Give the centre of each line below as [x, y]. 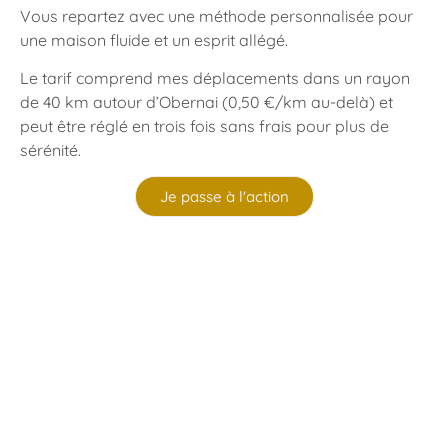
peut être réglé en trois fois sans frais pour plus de [204, 126]
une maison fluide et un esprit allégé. [154, 39]
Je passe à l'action [224, 197]
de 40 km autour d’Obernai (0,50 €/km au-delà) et [206, 102]
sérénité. [50, 150]
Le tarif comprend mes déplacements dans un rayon [215, 78]
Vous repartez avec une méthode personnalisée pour [216, 15]
